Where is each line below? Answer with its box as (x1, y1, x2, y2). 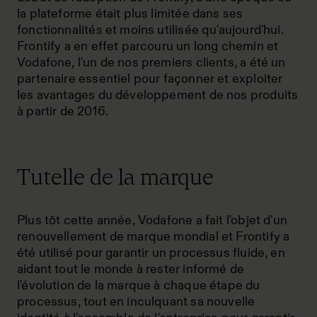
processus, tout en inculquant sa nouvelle (17, 294, 255, 309)
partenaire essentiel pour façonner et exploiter (17, 71, 283, 86)
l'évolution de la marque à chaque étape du (17, 277, 260, 293)
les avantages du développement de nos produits (17, 87, 299, 103)
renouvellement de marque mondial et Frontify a (17, 229, 290, 244)
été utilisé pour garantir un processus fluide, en (17, 245, 285, 260)
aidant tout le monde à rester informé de (17, 261, 245, 277)
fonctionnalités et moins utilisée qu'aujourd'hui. (17, 22, 284, 38)
